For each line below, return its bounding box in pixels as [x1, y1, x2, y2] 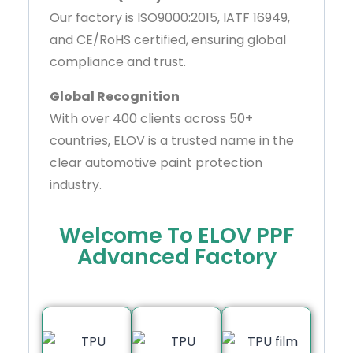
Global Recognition [50, 87, 180, 106]
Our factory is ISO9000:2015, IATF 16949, [50, 9, 290, 28]
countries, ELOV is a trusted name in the [50, 132, 294, 150]
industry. [50, 176, 102, 195]
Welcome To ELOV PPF [59, 221, 294, 251]
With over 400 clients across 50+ [50, 110, 253, 128]
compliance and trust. [50, 53, 186, 72]
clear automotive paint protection [50, 154, 262, 173]
